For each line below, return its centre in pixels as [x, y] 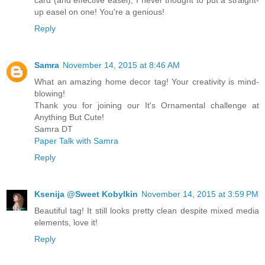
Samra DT [54, 129]
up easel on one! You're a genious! [99, 12]
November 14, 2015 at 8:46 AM [121, 65]
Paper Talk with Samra [76, 140]
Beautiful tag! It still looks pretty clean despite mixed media [147, 210]
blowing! [50, 93]
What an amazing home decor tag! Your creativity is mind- [147, 81]
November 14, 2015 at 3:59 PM [200, 194]
